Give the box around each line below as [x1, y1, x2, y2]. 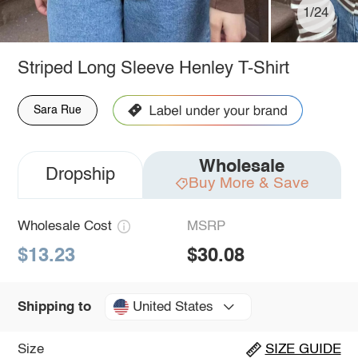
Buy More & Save [188, 175, 309, 191]
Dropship [45, 165, 115, 184]
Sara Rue [33, 104, 82, 116]
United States [132, 300, 213, 314]
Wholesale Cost [17, 219, 112, 233]
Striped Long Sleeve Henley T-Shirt [17, 59, 289, 78]
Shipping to [17, 300, 91, 314]
